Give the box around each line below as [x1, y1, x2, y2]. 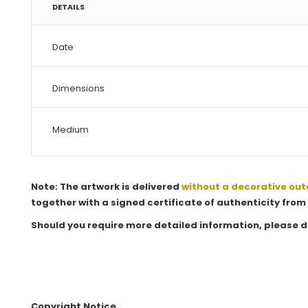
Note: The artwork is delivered [31, 180, 181, 193]
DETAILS [52, 1, 85, 12]
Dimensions [52, 82, 104, 95]
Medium [52, 123, 89, 136]
